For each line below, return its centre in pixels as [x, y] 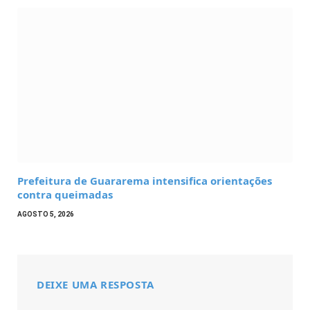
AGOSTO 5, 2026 [46, 215]
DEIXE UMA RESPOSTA [95, 285]
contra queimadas [65, 195]
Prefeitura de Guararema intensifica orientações [145, 181]
